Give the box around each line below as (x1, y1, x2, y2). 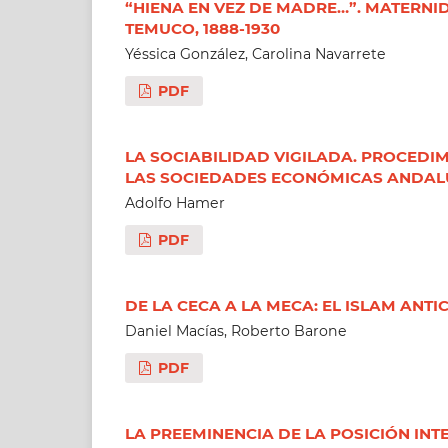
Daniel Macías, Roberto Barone (124, 322, 347, 341)
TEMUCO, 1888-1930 (124, 18, 280, 38)
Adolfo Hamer (124, 194, 225, 213)
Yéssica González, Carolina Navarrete (124, 45, 386, 64)
